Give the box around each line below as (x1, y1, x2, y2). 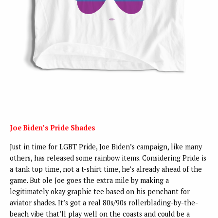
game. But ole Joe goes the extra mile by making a (10, 176, 169, 185)
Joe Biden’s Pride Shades (10, 123, 95, 133)
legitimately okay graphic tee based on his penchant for (10, 187, 190, 197)
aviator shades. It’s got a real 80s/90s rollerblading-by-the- (10, 198, 198, 208)
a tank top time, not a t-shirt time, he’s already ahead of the (10, 164, 202, 174)
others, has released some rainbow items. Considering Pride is (10, 153, 206, 163)
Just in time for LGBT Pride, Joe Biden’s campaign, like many (10, 142, 202, 152)
